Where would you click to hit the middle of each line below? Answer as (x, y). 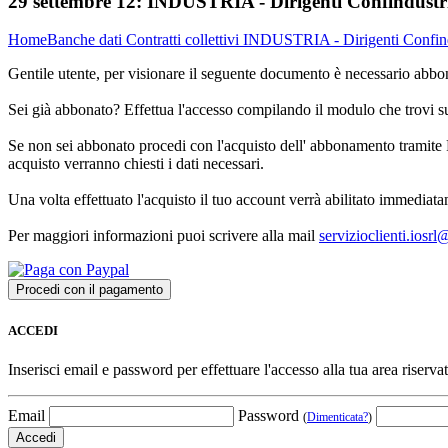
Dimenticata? (337, 416)
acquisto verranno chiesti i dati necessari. (136, 164)
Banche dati (86, 40)
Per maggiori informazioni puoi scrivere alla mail (163, 236)
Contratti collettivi (184, 40)
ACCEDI (33, 330)
